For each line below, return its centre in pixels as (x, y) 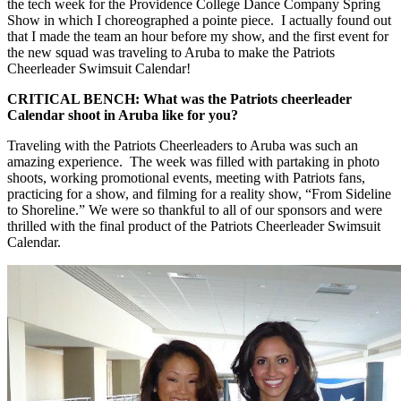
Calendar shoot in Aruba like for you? (123, 115)
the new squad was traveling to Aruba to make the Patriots (171, 52)
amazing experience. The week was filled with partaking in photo (193, 161)
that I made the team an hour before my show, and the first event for (198, 36)
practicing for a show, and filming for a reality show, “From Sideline (199, 193)
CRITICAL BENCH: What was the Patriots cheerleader (179, 98)
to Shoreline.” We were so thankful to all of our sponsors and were (195, 209)
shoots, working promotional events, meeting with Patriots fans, (186, 177)
